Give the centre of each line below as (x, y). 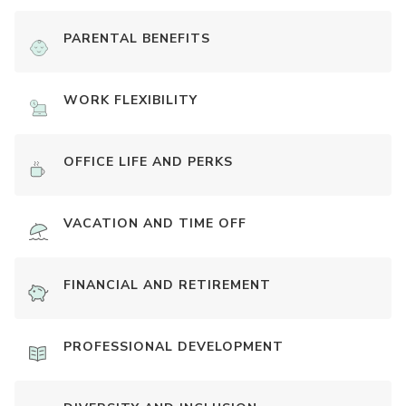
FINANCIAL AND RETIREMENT (167, 285)
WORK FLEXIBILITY (130, 101)
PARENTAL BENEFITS (137, 39)
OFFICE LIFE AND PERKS (148, 162)
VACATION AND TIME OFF (155, 224)
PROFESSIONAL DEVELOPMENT (174, 347)
